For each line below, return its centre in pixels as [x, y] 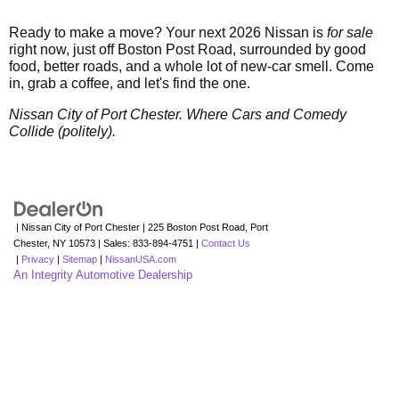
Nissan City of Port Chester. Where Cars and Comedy [178, 114]
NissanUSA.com [141, 259]
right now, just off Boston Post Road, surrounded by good [187, 49]
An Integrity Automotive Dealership [103, 274]
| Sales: [114, 243]
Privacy [38, 259]
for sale [350, 32]
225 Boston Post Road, [196, 227]
